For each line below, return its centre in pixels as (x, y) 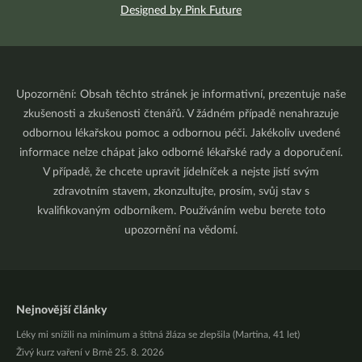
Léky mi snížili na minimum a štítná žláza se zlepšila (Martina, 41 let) (158, 335)
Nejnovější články (61, 310)
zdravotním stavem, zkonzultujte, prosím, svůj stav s (181, 192)
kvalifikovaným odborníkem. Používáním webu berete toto (181, 211)
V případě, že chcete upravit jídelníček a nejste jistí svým (181, 172)
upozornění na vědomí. (181, 230)
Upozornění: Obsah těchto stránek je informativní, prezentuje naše (181, 95)
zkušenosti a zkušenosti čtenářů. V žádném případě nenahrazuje (181, 114)
